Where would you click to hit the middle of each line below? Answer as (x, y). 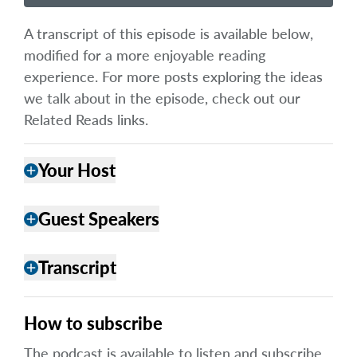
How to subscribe (93, 323)
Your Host (77, 170)
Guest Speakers (99, 218)
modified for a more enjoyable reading (145, 55)
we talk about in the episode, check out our (162, 98)
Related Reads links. (86, 119)
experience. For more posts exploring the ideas (173, 76)
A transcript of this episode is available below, (169, 33)
